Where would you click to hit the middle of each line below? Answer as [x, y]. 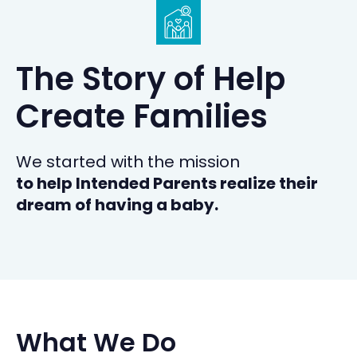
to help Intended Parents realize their [167, 183]
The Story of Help [151, 79]
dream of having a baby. [117, 205]
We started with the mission [128, 162]
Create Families [142, 116]
